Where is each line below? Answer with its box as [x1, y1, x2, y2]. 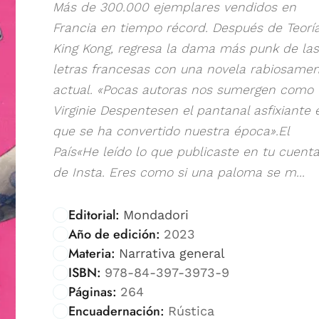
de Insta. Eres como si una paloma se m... [53, 164, 305, 179]
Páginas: [68, 282, 117, 301]
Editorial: [68, 205, 120, 224]
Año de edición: [68, 224, 160, 244]
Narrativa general [118, 245, 225, 261]
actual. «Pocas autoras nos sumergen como [53, 82, 313, 97]
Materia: [68, 244, 115, 263]
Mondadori [122, 206, 189, 222]
